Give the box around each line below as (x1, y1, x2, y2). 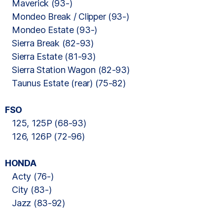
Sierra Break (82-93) (5, 38, 94, 48)
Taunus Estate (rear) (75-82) (5, 78, 126, 88)
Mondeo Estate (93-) (5, 25, 98, 35)
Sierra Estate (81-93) (5, 51, 96, 62)
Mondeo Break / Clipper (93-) (5, 11, 129, 22)
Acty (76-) (5, 171, 54, 182)
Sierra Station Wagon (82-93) (5, 65, 130, 75)
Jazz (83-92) (5, 198, 65, 208)
